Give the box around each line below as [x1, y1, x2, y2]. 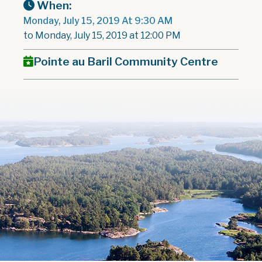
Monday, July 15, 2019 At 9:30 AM [23, 15, 173, 26]
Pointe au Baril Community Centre [33, 54, 218, 68]
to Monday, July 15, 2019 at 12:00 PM [23, 29, 181, 41]
